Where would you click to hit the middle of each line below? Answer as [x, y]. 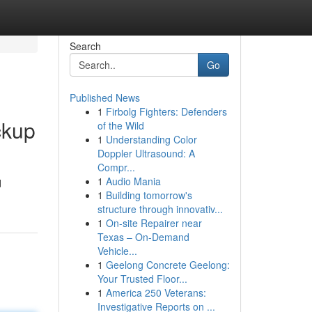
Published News [104, 97]
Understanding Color [151, 139]
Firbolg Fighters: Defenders [166, 111]
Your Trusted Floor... [142, 279]
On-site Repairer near [154, 223]
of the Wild [120, 125]
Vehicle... [117, 251]
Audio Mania [133, 181]
